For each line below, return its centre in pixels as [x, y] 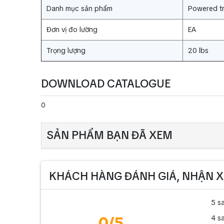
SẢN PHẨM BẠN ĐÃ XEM [109, 135]
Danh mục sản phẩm [80, 8]
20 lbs [198, 50]
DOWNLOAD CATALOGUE [106, 83]
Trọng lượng [67, 50]
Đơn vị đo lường [73, 29]
